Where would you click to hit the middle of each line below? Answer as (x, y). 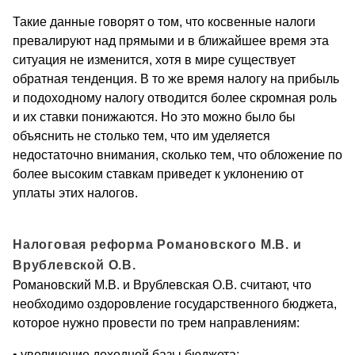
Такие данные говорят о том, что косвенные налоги (164, 22)
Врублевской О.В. (74, 265)
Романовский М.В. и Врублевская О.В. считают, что (162, 285)
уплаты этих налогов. (75, 193)
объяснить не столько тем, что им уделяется (141, 136)
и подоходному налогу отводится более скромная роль (175, 98)
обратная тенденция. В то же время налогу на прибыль (176, 79)
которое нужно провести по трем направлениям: (156, 323)
